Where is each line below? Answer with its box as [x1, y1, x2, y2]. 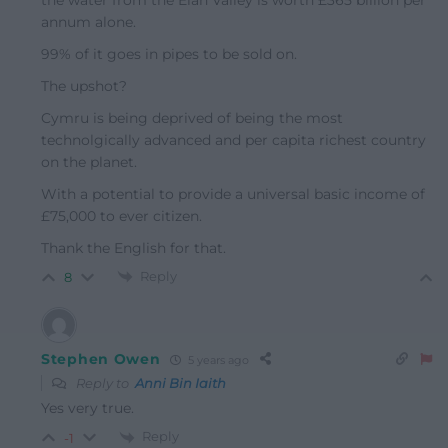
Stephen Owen [41, 350, 161, 369]
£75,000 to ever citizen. [41, 206, 202, 225]
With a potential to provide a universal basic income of [41, 184, 425, 203]
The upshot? [41, 76, 127, 95]
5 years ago [185, 352, 250, 367]
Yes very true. [41, 399, 134, 418]
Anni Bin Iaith [135, 375, 226, 392]
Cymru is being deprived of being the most [41, 108, 343, 127]
